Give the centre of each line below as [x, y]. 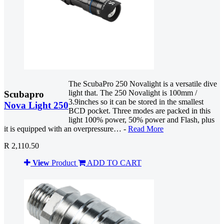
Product [64, 162]
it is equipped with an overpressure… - [66, 128]
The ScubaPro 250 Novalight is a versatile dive [143, 83]
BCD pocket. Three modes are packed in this [139, 110]
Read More [146, 128]
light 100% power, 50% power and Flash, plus [141, 119]
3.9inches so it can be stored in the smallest [136, 101]
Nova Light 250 [36, 105]
